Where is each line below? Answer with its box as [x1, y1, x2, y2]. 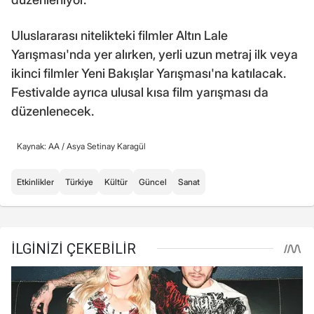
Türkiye [65, 176, 93, 187]
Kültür [104, 176, 128, 187]
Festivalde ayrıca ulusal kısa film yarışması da [11, 84, 268, 100]
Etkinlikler [17, 176, 54, 187]
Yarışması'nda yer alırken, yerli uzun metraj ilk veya [11, 46, 298, 62]
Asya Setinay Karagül [67, 140, 146, 151]
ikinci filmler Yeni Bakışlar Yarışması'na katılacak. [11, 65, 286, 81]
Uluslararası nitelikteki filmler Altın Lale [11, 27, 228, 43]
